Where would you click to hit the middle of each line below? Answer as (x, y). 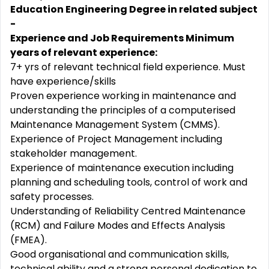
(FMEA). (29, 240)
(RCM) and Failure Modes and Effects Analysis (118, 225)
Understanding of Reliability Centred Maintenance (128, 211)
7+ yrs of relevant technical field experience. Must (128, 67)
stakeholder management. (74, 153)
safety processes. (52, 197)
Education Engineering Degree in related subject (134, 9)
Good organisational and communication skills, (119, 254)
